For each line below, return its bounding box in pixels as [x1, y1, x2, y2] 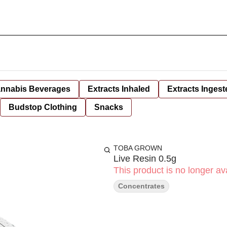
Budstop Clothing [9, 103, 77, 111]
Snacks [94, 103, 123, 111]
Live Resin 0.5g [113, 154, 176, 164]
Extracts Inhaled [88, 85, 150, 93]
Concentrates [118, 182, 165, 190]
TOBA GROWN [113, 144, 162, 152]
